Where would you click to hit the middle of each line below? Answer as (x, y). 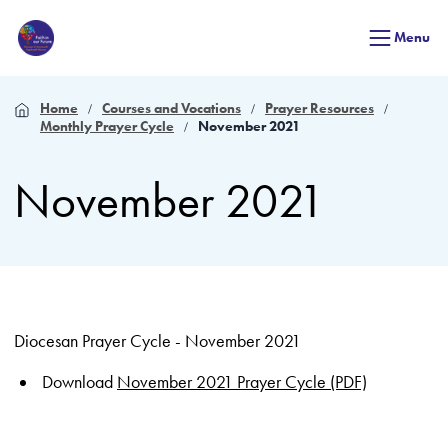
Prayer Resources (319, 108)
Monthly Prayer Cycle (107, 126)
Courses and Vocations (171, 108)
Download (79, 382)
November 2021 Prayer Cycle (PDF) (242, 382)
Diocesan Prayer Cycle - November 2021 (157, 341)
